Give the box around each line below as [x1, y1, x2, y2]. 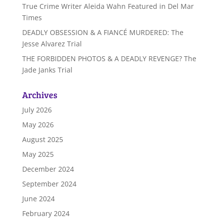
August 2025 [22, 135, 63, 145]
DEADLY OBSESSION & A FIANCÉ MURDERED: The [22, 28, 184, 37]
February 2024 [22, 209, 70, 219]
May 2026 [22, 120, 54, 130]
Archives [22, 89, 57, 101]
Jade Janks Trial [22, 65, 73, 75]
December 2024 [22, 164, 74, 174]
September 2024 [22, 179, 76, 189]
